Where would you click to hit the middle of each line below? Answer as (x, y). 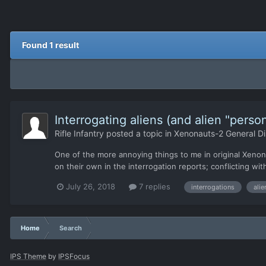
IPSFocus (74, 256)
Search (71, 228)
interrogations (213, 187)
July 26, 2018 (91, 187)
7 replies (153, 187)
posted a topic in (139, 134)
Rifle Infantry (79, 134)
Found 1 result (50, 45)
